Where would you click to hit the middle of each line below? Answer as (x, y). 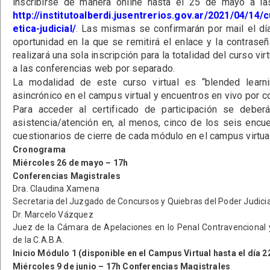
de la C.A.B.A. (39, 240)
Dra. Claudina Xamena (56, 189)
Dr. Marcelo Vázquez (53, 215)
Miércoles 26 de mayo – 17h (71, 163)
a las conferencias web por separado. (94, 68)
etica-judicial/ (44, 29)
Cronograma (39, 149)
